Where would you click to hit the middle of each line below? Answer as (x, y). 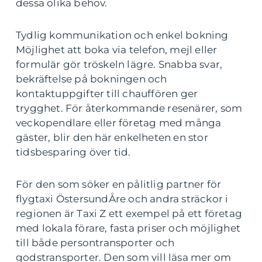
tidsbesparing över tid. (73, 152)
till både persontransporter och (95, 242)
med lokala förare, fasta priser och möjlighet (128, 228)
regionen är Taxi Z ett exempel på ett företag (129, 213)
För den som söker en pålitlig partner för (119, 184)
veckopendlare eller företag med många (119, 123)
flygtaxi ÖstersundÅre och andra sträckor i (122, 199)
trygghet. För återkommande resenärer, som (129, 108)
